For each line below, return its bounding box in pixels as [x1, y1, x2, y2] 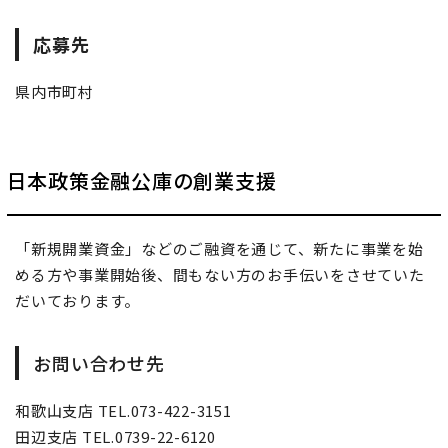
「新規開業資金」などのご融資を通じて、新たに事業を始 [15, 237, 424, 259]
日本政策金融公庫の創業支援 [6, 166, 277, 196]
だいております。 [15, 289, 140, 311]
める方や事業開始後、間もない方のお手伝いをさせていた [15, 263, 425, 285]
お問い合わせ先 [33, 350, 165, 377]
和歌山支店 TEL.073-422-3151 [15, 399, 232, 421]
